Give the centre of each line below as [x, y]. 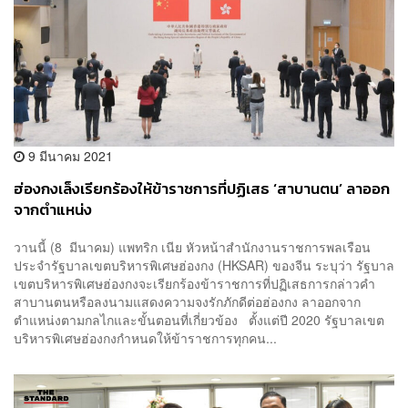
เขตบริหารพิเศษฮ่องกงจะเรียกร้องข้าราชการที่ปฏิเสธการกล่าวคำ [194, 284]
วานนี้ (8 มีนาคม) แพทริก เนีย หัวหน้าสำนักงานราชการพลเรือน [192, 247]
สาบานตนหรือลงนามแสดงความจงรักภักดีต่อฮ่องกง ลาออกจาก [187, 302]
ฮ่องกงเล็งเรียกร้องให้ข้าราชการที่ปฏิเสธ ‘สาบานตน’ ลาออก [202, 189]
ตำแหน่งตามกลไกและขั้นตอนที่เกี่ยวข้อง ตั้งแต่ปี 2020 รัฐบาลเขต [199, 320]
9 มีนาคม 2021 [69, 155]
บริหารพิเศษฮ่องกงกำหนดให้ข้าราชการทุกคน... [145, 338]
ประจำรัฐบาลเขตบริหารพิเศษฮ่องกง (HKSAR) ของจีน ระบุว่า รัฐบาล [204, 265]
